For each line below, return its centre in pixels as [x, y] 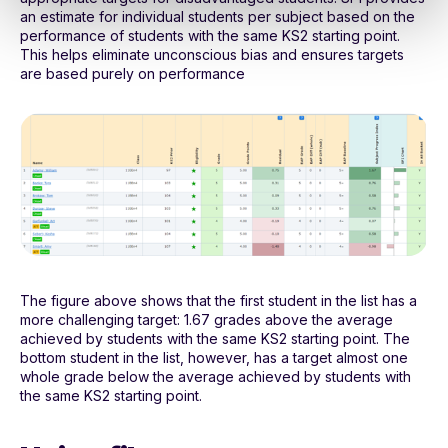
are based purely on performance [132, 74]
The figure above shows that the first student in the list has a [218, 301]
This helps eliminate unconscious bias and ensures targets [212, 55]
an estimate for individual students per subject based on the [217, 17]
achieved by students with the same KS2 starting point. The [215, 339]
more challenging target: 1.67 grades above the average [206, 320]
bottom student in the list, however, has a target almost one [214, 358]
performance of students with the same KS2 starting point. [210, 36]
